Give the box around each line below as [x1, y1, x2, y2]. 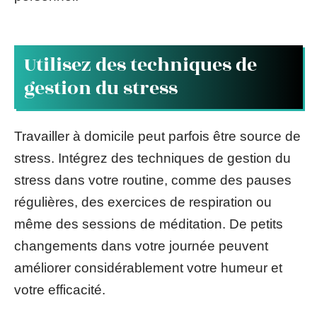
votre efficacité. [14, 282, 105, 297]
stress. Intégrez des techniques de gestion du [14, 150, 291, 166]
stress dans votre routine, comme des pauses [14, 172, 292, 188]
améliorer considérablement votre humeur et [14, 260, 282, 275]
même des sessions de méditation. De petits [14, 216, 283, 231]
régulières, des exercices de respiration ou [14, 194, 272, 209]
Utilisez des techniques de [24, 51, 257, 79]
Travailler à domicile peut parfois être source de [14, 128, 301, 144]
